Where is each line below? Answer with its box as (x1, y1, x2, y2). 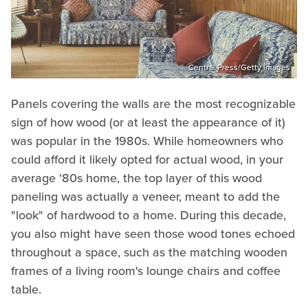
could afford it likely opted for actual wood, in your (11, 151, 283, 169)
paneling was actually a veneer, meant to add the (11, 188, 280, 206)
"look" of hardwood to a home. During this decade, (11, 206, 286, 225)
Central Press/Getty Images (188, 61, 290, 74)
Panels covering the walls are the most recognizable (11, 95, 296, 113)
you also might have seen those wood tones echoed (11, 225, 295, 243)
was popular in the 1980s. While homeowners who (11, 132, 283, 151)
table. (11, 280, 41, 299)
